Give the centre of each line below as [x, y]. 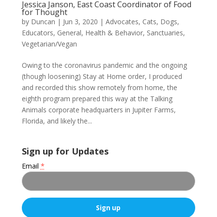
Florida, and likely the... [57, 121]
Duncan [43, 21]
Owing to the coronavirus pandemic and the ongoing [104, 65]
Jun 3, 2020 [80, 21]
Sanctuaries [165, 32]
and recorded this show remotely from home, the [99, 87]
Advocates [122, 21]
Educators [37, 32]
